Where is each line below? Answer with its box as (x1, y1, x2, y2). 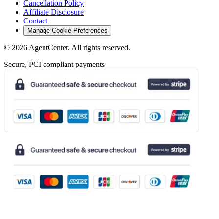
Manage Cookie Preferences (27, 26, 108, 34)
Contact (23, 16, 47, 25)
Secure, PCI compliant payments (4, 60, 105, 68)
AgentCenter (29, 43, 68, 52)
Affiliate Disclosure (23, 7, 84, 16)
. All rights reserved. (68, 43, 130, 52)
